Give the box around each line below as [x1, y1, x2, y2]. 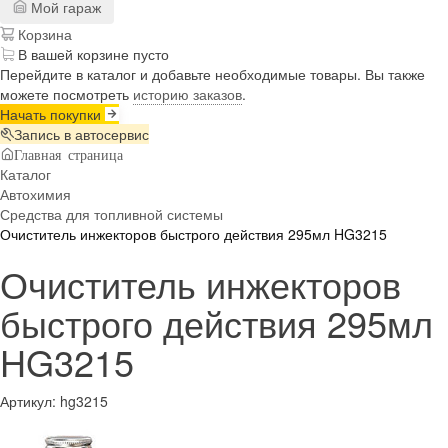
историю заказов [133, 83, 242, 104]
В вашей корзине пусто [18, 43, 169, 64]
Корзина [14, 23, 72, 44]
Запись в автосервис [14, 123, 149, 144]
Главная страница [14, 146, 123, 161]
